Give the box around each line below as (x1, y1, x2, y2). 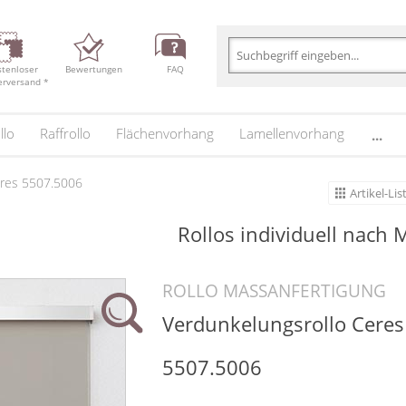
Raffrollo (39, 123, 91, 142)
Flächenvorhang (115, 123, 214, 142)
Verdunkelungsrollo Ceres (161, 309, 404, 338)
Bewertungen (65, 63, 123, 75)
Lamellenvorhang (238, 123, 344, 142)
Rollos (178, 220, 241, 247)
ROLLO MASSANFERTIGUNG (161, 277, 386, 303)
